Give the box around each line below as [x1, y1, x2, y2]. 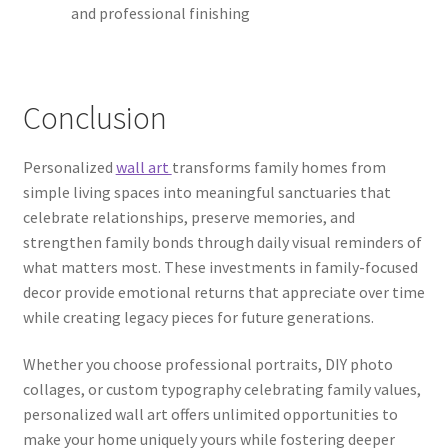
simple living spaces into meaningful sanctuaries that [22, 181, 391, 202]
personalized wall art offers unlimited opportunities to [22, 404, 398, 425]
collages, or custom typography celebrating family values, [22, 379, 421, 400]
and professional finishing [70, 2, 250, 23]
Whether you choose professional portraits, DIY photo [22, 354, 393, 375]
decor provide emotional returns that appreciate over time [22, 281, 425, 302]
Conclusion [22, 98, 167, 139]
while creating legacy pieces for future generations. [22, 306, 374, 327]
